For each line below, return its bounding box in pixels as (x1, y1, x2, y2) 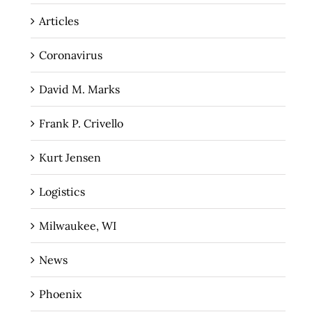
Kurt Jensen (38, 150, 101, 165)
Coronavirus (38, 48, 102, 63)
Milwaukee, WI (38, 219, 116, 233)
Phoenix (38, 287, 81, 302)
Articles (38, 14, 79, 29)
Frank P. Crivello (38, 116, 123, 131)
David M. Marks (38, 82, 120, 97)
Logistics (38, 185, 85, 199)
